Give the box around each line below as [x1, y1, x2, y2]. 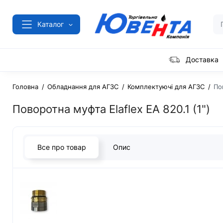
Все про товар [37, 143, 86, 152]
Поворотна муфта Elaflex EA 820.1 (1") [12, 103, 210, 116]
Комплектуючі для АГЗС [127, 83, 205, 91]
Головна [12, 83, 38, 91]
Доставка [186, 55, 219, 64]
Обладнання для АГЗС [47, 83, 118, 91]
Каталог [37, 19, 64, 28]
